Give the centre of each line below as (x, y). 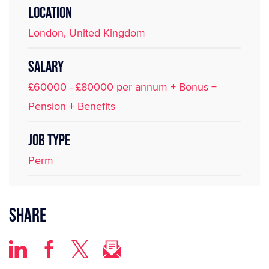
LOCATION (50, 14)
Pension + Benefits (72, 106)
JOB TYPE (49, 141)
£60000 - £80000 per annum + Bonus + (122, 87)
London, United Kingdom (87, 33)
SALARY (46, 68)
